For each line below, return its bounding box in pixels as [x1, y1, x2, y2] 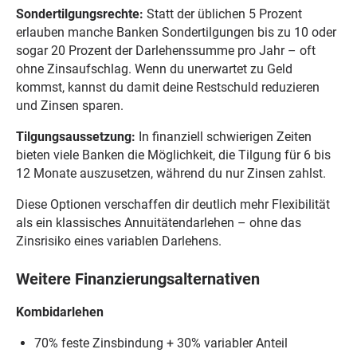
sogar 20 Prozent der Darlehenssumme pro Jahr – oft [15, 43, 316, 59]
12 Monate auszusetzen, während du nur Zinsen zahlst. [15, 165, 326, 181]
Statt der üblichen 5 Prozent [143, 6, 302, 22]
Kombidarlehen [15, 304, 104, 320]
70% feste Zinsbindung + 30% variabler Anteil [34, 335, 288, 351]
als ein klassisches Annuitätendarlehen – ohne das [15, 214, 301, 230]
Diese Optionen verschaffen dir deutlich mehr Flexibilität [15, 196, 330, 212]
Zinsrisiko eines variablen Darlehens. [15, 233, 222, 249]
